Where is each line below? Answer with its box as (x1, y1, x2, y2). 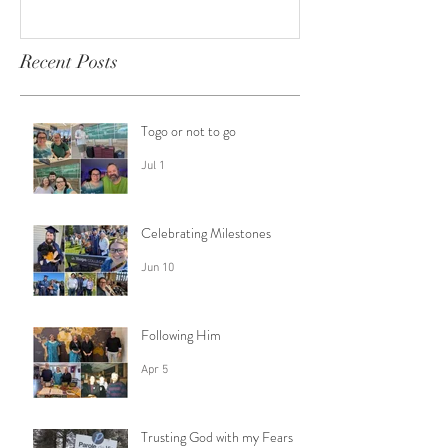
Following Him (141, 325, 221, 346)
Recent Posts (20, 50, 118, 75)
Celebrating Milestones (141, 223, 271, 244)
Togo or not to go (141, 121, 236, 142)
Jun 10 (141, 261, 174, 276)
